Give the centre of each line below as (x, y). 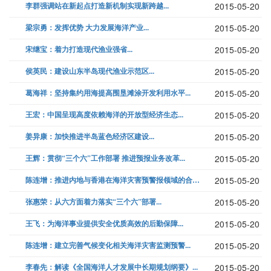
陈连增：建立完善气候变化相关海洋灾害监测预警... (108, 245)
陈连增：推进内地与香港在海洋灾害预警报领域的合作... (196, 180)
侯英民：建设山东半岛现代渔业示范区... (90, 71)
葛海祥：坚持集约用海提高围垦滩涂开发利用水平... (108, 93)
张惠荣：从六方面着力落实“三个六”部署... (93, 202)
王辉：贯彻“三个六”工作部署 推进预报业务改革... (105, 158)
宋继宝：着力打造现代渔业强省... (79, 49)
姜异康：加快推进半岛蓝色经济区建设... (90, 136)
